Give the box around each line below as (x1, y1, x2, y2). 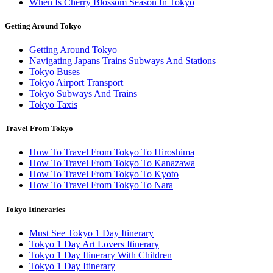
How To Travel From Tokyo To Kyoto (29, 169, 179, 180)
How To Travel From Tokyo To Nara (29, 180, 173, 191)
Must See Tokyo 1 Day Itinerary (29, 227, 154, 238)
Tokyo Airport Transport (29, 77, 123, 88)
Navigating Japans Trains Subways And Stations (29, 55, 216, 66)
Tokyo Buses (29, 66, 80, 77)
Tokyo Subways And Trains (29, 88, 137, 99)
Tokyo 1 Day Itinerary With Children (29, 249, 172, 260)
